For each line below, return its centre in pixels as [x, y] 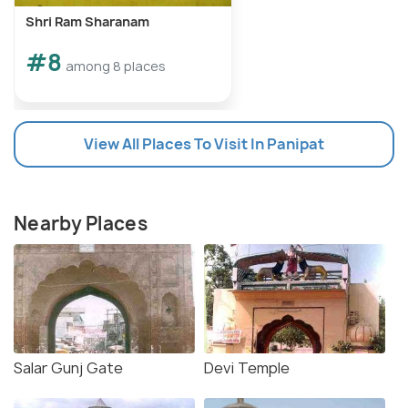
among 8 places [116, 66]
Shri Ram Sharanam [87, 22]
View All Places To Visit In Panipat [204, 144]
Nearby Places [81, 224]
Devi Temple [247, 368]
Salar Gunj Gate [68, 368]
